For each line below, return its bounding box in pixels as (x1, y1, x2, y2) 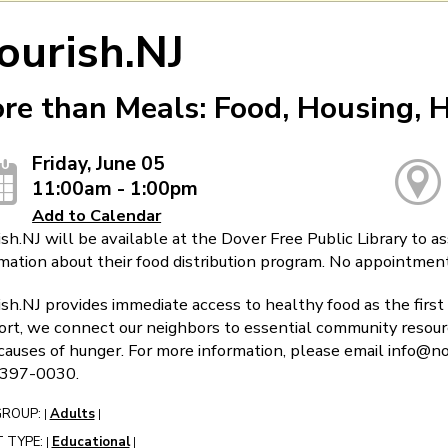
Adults (49, 405, 95, 424)
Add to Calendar (32, 204, 162, 228)
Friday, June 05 (32, 151, 166, 178)
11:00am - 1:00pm (32, 176, 199, 203)
